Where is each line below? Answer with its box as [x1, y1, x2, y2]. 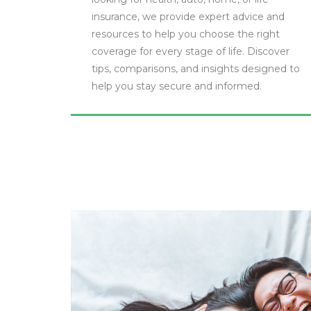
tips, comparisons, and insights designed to [92, 62, 300, 75]
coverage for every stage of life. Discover [92, 45, 289, 58]
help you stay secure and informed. [92, 80, 262, 92]
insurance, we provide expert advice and [92, 10, 285, 23]
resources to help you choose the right [92, 28, 280, 40]
